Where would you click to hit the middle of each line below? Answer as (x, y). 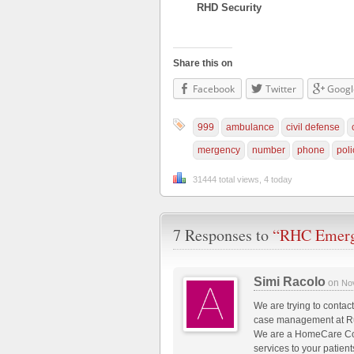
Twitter (281, 89)
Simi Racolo (290, 282)
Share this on (203, 63)
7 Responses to (223, 235)
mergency (219, 151)
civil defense (313, 128)
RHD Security (229, 8)
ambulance (250, 128)
